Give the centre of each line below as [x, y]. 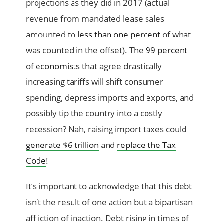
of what [176, 35]
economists [58, 66]
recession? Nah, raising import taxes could [106, 129]
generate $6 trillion [62, 145]
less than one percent [119, 35]
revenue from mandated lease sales [95, 19]
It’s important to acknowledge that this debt [109, 186]
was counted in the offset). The [86, 50]
